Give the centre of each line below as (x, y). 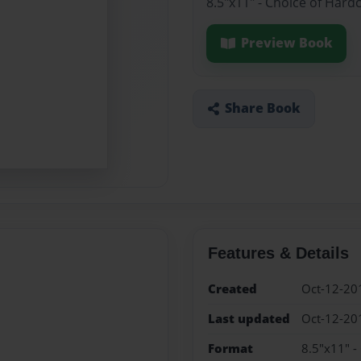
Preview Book (286, 43)
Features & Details (278, 253)
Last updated (249, 318)
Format (230, 349)
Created (232, 288)
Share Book (262, 108)
